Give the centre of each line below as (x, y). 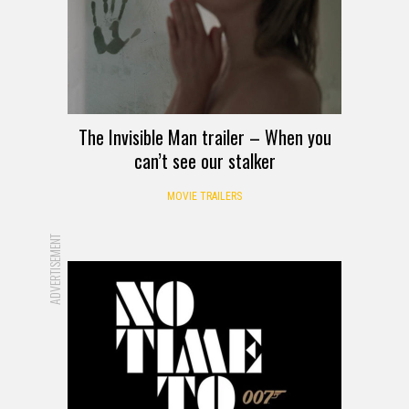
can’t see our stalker (204, 160)
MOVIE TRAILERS (204, 196)
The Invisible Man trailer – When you (204, 136)
